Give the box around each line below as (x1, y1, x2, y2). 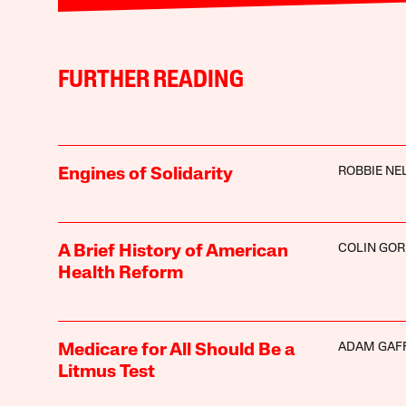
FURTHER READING (57, 69, 244, 94)
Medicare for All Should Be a (57, 342, 295, 361)
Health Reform (57, 265, 183, 284)
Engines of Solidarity (57, 166, 233, 185)
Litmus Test (57, 363, 155, 382)
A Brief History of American (57, 243, 288, 262)
